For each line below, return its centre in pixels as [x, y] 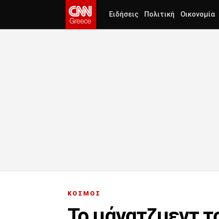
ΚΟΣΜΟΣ [84, 194]
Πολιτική [159, 14]
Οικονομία [198, 14]
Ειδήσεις [124, 14]
